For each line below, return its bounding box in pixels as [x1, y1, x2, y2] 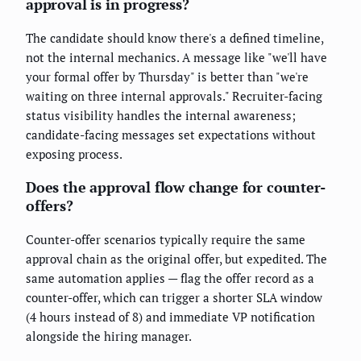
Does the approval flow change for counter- [26, 177, 326, 197]
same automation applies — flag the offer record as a [26, 270, 314, 287]
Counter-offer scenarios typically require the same [26, 231, 305, 248]
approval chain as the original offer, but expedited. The [26, 251, 327, 268]
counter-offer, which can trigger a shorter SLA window [26, 289, 322, 306]
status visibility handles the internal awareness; [26, 107, 296, 124]
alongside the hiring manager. [26, 328, 192, 345]
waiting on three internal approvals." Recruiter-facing [26, 88, 322, 105]
